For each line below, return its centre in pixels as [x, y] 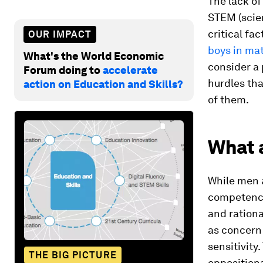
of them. [228, 100]
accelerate [130, 70]
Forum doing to [63, 70]
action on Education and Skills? [103, 84]
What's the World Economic [94, 56]
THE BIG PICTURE [73, 255]
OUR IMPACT [60, 34]
